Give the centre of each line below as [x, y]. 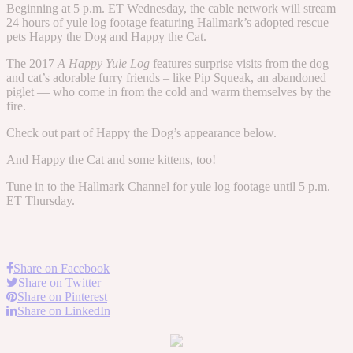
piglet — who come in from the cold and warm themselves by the [169, 91]
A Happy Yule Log [104, 63]
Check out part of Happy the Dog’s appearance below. [141, 132]
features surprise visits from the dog [239, 63]
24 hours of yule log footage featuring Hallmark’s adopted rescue [167, 22]
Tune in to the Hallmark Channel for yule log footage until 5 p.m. [168, 186]
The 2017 [32, 63]
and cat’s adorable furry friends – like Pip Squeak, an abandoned [166, 77]
